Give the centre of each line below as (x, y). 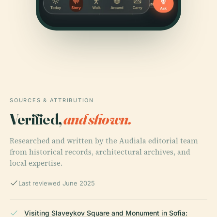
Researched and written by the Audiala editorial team (104, 140)
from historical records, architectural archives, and (100, 152)
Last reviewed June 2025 (57, 183)
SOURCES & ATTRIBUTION (52, 100)
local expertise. (36, 163)
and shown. (98, 119)
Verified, (37, 119)
